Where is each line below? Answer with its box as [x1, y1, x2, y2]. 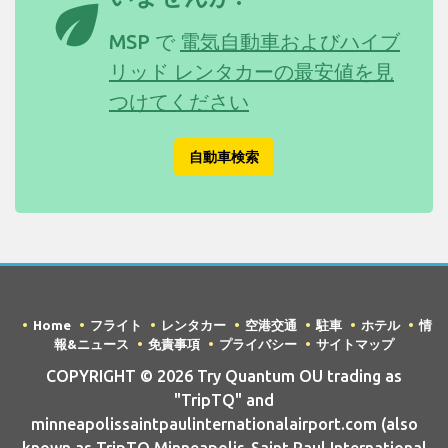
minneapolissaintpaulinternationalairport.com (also [30, 415, 418, 434]
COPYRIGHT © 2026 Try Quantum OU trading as [46, 367, 402, 386]
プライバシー [219, 336, 297, 351]
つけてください [109, 89, 249, 113]
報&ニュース [54, 336, 129, 351]
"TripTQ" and [174, 391, 274, 410]
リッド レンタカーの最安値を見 [109, 59, 394, 83]
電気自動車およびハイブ [180, 29, 400, 53]
